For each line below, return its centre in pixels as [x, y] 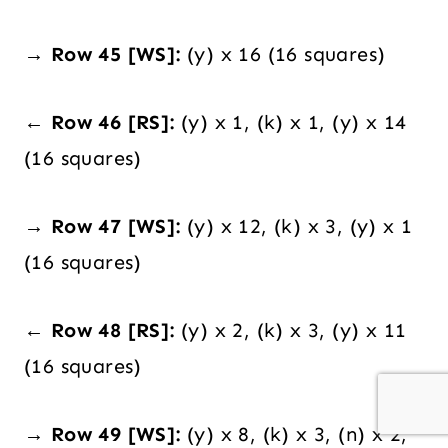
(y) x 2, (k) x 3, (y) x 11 [290, 330]
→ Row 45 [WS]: [102, 54]
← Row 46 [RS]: [99, 122]
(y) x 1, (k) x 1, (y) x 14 [290, 122]
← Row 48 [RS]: [99, 330]
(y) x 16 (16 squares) [283, 54]
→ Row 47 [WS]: [102, 226]
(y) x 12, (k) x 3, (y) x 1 [296, 226]
